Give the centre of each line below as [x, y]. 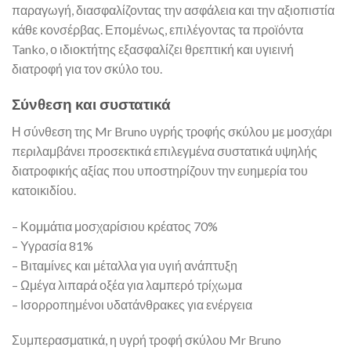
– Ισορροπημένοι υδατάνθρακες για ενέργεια [132, 304]
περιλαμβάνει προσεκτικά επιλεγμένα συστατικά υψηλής [165, 150]
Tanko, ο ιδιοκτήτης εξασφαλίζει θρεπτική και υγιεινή [153, 49]
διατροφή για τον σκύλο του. [87, 69]
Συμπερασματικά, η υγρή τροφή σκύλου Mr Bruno [147, 340]
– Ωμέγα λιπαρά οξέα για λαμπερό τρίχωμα [127, 284]
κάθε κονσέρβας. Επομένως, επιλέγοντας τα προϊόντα [157, 30]
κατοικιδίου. [44, 190]
